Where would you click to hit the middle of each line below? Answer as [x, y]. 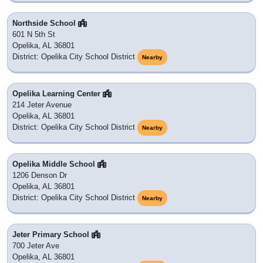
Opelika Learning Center [58, 93]
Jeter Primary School [52, 234]
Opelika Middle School [55, 164]
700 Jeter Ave [36, 245]
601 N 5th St [34, 34]
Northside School [45, 23]
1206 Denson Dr [40, 175]
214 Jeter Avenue [42, 104]
